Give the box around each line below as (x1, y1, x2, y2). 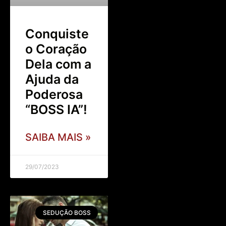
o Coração (25, 41, 87, 57)
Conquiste (25, 26, 89, 42)
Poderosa (25, 87, 83, 102)
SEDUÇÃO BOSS (42, 208, 91, 216)
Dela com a (25, 56, 91, 72)
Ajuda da (25, 72, 79, 87)
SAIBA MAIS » (25, 131, 91, 144)
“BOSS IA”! (25, 102, 87, 118)
